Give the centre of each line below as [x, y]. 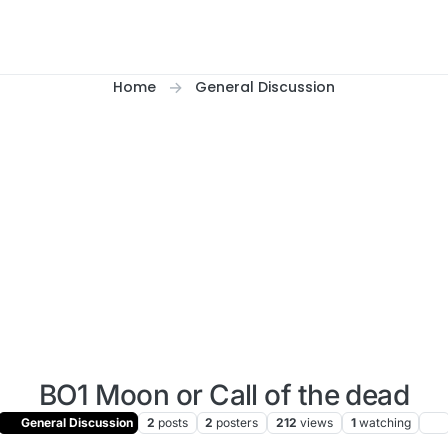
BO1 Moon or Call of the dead [224, 395]
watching [384, 423]
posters [237, 423]
